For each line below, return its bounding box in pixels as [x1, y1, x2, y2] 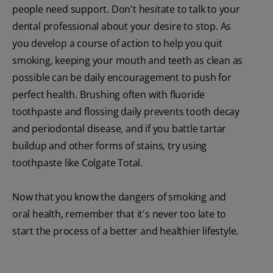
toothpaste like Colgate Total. [12, 156, 143, 170]
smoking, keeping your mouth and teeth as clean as [12, 54, 243, 68]
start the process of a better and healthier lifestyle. [12, 224, 239, 238]
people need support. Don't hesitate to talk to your [12, 2, 240, 16]
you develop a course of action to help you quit [12, 37, 222, 51]
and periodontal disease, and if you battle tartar [12, 122, 227, 136]
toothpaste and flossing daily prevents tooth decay [12, 105, 239, 119]
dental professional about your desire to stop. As [12, 19, 232, 34]
